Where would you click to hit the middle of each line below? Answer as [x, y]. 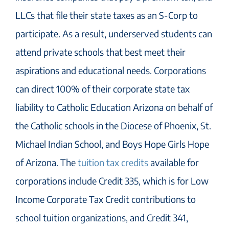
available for [174, 163]
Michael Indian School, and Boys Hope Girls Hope [112, 144]
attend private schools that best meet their [100, 52]
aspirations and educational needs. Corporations [111, 71]
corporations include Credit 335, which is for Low [112, 181]
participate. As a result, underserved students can [114, 34]
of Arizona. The [47, 163]
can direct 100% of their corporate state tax [102, 89]
